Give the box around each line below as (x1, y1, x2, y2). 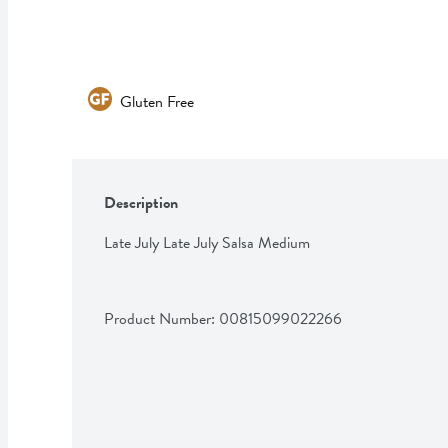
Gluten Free (120, 89, 194, 114)
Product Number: (104, 306, 219, 331)
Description (104, 190, 178, 215)
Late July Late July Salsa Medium (104, 230, 310, 255)
